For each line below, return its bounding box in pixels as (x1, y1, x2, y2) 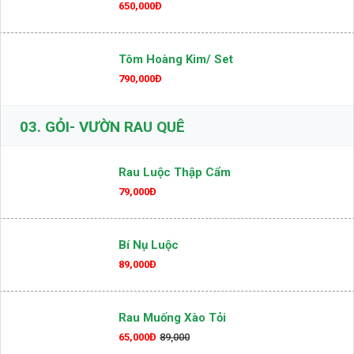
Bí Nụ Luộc (119, 238, 179, 252)
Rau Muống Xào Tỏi (119, 311, 226, 325)
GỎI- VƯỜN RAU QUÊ (41, 118, 185, 136)
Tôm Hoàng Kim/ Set (119, 52, 233, 66)
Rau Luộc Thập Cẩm (119, 165, 231, 179)
